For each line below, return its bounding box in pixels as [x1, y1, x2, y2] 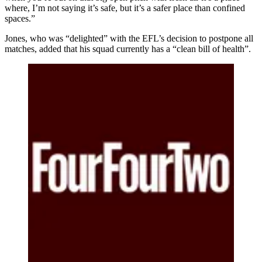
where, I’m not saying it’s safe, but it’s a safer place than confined [5, 3, 245, 13]
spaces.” [5, 13, 35, 23]
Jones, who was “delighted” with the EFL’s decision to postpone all [5, 33, 253, 43]
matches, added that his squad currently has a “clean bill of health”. [5, 44, 251, 54]
